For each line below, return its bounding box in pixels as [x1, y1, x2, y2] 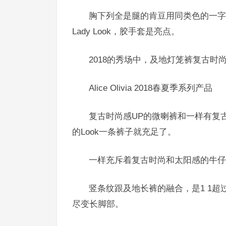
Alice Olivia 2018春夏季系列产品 [89, 83, 212, 92]
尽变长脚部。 [72, 199, 124, 208]
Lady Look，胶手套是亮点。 [72, 27, 180, 36]
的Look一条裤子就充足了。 [72, 127, 176, 136]
